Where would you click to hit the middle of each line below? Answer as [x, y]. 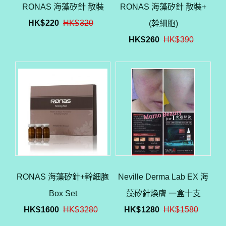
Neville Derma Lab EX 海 [163, 177]
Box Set [63, 193]
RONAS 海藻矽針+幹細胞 [63, 177]
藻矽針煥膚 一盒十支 [163, 193]
